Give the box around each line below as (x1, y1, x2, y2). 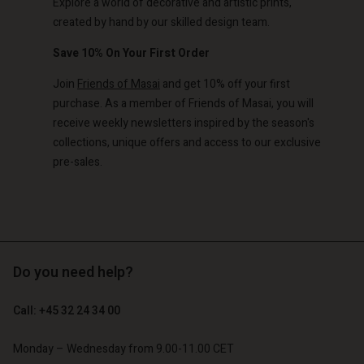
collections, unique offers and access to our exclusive (53, 134, 321, 151)
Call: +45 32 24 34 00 (13, 302, 120, 319)
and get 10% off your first (160, 76, 290, 93)
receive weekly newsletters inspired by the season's (53, 115, 314, 132)
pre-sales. (53, 154, 102, 171)
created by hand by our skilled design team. (53, 14, 270, 31)
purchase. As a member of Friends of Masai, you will (53, 95, 314, 112)
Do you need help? (13, 262, 133, 284)
